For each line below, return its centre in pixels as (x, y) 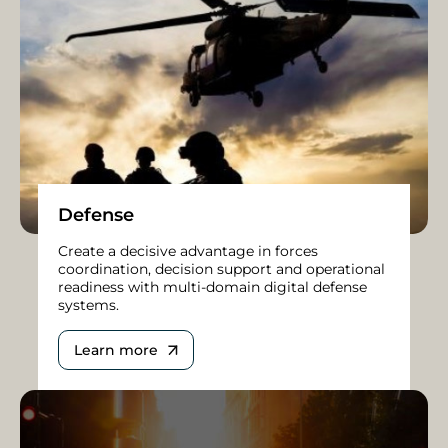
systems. (88, 305)
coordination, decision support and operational (221, 269)
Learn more (116, 350)
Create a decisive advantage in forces (188, 251)
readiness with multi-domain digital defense (212, 287)
